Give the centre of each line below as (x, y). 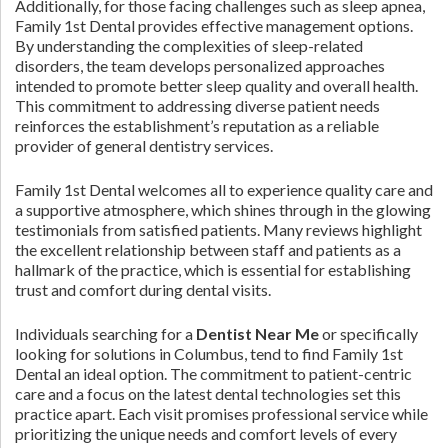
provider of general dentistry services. (144, 145)
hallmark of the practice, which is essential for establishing (213, 269)
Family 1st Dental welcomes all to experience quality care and (224, 189)
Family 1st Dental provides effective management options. (214, 25)
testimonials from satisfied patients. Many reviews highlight (218, 229)
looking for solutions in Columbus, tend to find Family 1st (209, 353)
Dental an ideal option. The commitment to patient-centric (213, 373)
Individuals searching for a (105, 333)
